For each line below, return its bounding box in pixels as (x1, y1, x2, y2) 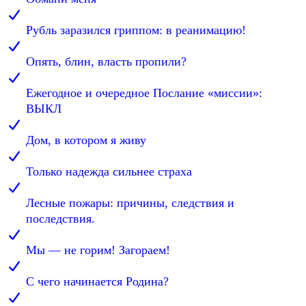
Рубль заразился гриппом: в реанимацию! (26, 23, 246, 38)
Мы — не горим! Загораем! (26, 243, 170, 258)
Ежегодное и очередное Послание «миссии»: (26, 86, 262, 100)
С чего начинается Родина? (26, 275, 169, 289)
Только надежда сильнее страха (26, 165, 192, 179)
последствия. (26, 212, 95, 226)
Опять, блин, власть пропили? (26, 55, 186, 69)
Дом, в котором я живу (26, 133, 146, 148)
